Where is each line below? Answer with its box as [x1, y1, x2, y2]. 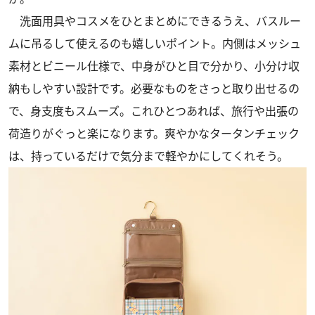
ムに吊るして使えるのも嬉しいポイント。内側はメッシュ [8, 36, 301, 52]
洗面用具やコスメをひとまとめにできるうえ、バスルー [8, 13, 301, 30]
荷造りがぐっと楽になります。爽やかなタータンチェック [8, 126, 300, 142]
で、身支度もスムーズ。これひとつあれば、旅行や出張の [8, 103, 299, 120]
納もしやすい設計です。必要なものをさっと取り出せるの [8, 81, 300, 97]
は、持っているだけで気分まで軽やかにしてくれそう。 [8, 148, 288, 165]
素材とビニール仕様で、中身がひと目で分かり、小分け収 [8, 58, 300, 75]
